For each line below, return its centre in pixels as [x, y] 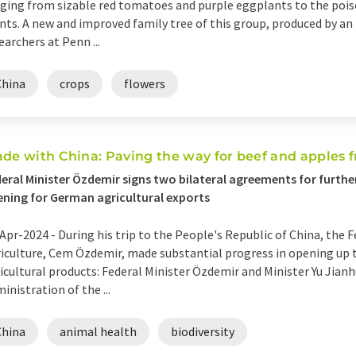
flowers [145, 83]
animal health [98, 331]
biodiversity [203, 331]
